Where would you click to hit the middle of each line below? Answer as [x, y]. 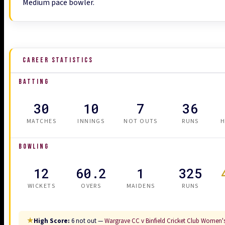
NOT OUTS [141, 121]
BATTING [34, 81]
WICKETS [41, 186]
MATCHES [41, 121]
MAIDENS [141, 186]
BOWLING [34, 146]
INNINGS [91, 121]
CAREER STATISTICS [58, 60]
